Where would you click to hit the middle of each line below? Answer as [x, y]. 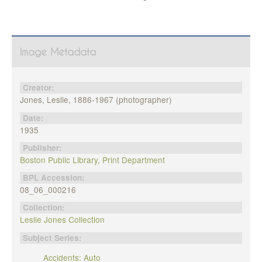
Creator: [39, 88]
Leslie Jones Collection [62, 220]
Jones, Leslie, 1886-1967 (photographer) [96, 100]
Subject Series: [53, 237]
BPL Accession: [55, 178]
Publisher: [43, 147]
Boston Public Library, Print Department [92, 159]
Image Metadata [58, 52]
